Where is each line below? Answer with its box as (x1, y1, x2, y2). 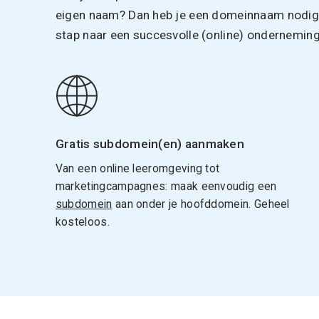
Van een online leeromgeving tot (55, 161, 220, 175)
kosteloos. (55, 214, 110, 229)
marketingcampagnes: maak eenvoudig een (55, 179, 277, 193)
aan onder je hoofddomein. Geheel (112, 197, 290, 211)
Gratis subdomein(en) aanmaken (55, 136, 245, 151)
